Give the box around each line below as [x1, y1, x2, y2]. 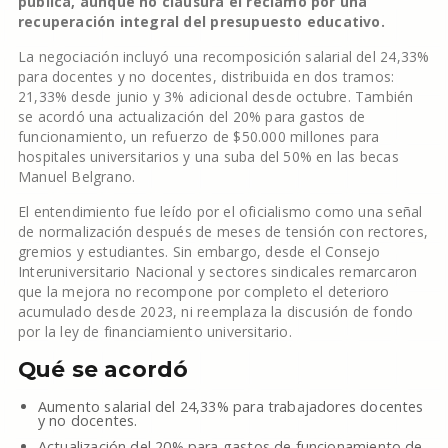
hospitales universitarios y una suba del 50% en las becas [17, 147, 399, 166]
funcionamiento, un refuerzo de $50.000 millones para [17, 127, 380, 146]
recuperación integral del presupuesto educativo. [17, 12, 385, 31]
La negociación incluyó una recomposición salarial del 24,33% [17, 47, 430, 66]
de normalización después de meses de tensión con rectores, [17, 222, 428, 241]
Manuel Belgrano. [17, 167, 136, 186]
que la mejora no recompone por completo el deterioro [17, 282, 390, 301]
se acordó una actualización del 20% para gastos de [17, 107, 366, 126]
